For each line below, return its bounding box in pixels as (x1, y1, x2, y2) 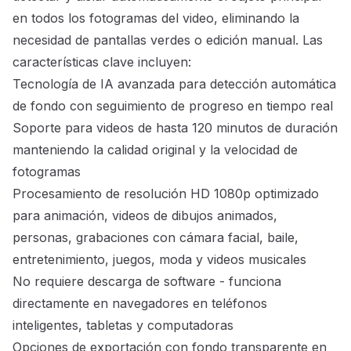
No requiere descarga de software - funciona (13, 273, 281, 290)
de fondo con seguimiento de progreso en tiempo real (13, 98, 333, 114)
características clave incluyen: (13, 54, 191, 71)
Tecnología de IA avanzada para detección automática (13, 76, 336, 92)
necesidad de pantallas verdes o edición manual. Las (13, 32, 323, 49)
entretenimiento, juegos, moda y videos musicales (13, 251, 306, 268)
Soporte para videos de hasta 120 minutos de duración (13, 120, 338, 136)
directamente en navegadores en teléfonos (13, 295, 267, 312)
